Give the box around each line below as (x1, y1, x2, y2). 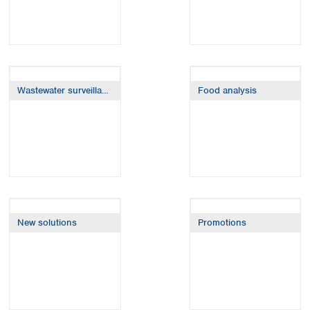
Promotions (197, 217, 246, 228)
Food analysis (197, 84, 257, 96)
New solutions (17, 217, 77, 228)
